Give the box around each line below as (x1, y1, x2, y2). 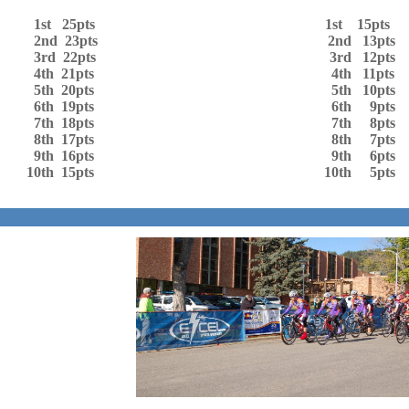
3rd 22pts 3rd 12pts (26, 49, 395, 65)
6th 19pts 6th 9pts (26, 99, 395, 114)
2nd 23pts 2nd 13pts (26, 33, 395, 48)
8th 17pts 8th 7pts (26, 131, 395, 147)
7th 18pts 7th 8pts (26, 115, 395, 131)
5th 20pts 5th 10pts (26, 82, 395, 98)
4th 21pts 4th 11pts (26, 66, 394, 81)
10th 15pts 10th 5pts (26, 164, 395, 180)
